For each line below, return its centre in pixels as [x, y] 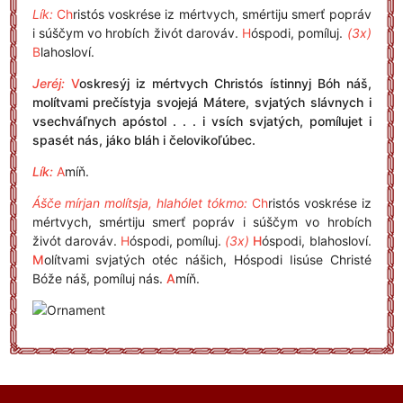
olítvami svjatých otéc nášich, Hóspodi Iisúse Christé [207, 260]
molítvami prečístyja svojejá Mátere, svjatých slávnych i [201, 102]
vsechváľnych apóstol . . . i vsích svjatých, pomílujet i [201, 121]
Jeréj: [48, 83]
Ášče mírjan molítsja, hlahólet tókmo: [139, 203]
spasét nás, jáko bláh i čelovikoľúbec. [143, 140]
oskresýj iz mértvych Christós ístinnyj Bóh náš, [225, 83]
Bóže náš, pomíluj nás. [99, 278]
